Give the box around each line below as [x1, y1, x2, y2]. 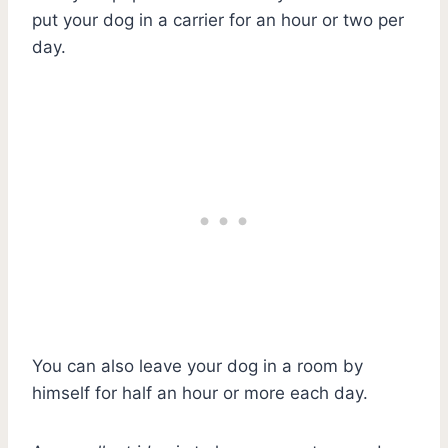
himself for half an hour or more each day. [32, 382, 368, 403]
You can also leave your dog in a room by [32, 355, 363, 376]
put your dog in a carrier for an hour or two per [32, 9, 404, 30]
